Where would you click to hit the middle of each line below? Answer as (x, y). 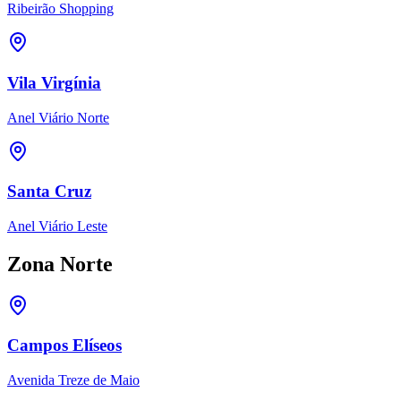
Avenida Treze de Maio (73, 380)
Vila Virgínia (54, 82)
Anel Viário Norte (58, 117)
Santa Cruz (49, 192)
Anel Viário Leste (57, 226)
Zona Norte (60, 264)
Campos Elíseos (64, 346)
